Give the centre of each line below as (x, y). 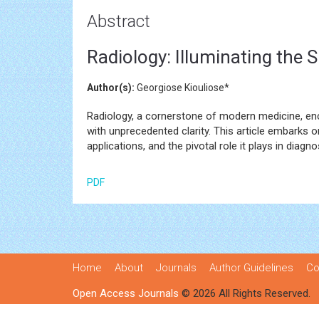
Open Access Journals (126, 293)
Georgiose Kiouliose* (182, 88)
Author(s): (111, 88)
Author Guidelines (251, 268)
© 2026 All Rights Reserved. (245, 293)
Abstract (119, 21)
